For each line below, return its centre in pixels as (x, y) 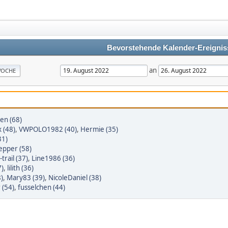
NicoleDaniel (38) (75, 178)
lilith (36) (20, 168)
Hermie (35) (99, 129)
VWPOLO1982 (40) (48, 129)
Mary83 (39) (26, 178)
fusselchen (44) (41, 187)
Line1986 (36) (53, 158)
